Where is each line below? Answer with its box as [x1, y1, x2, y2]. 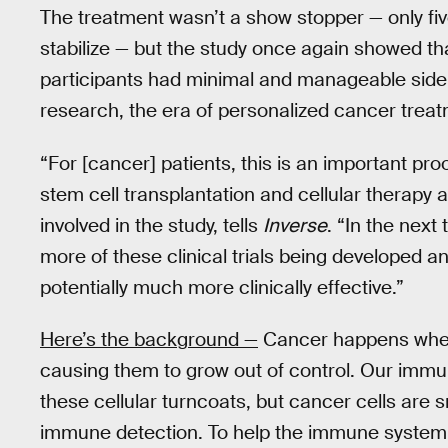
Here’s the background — [40, 327, 258, 353]
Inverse [263, 212, 327, 238]
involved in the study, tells [40, 212, 263, 238]
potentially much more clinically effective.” [40, 274, 404, 300]
